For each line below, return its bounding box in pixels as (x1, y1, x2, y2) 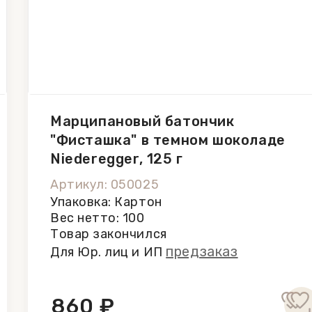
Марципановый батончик (50, 113, 235, 130)
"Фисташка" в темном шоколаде (50, 132, 286, 148)
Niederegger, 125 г (50, 150, 183, 167)
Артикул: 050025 (50, 177, 159, 192)
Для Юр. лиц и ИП (50, 244, 166, 260)
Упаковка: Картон (50, 194, 162, 210)
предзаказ (166, 243, 238, 260)
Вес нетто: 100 (50, 210, 145, 226)
